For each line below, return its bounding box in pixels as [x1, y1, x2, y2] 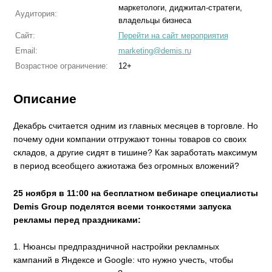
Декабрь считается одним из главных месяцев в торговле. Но [13, 121, 259, 131]
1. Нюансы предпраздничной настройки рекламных [13, 242, 220, 252]
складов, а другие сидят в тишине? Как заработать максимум [13, 148, 258, 158]
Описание [13, 92, 77, 106]
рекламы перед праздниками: [13, 214, 141, 225]
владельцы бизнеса [118, 16, 191, 25]
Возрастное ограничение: [15, 61, 108, 70]
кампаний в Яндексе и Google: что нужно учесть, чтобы [13, 255, 234, 265]
